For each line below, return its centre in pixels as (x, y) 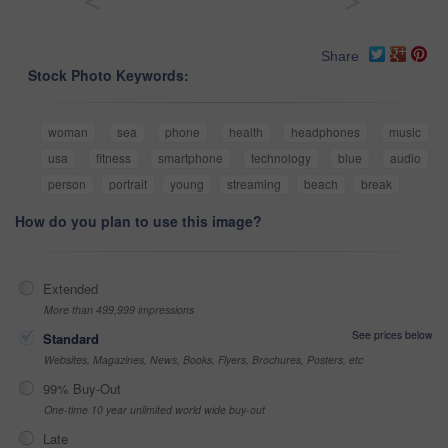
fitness (113, 157)
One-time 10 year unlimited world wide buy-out (154, 409)
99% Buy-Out (82, 388)
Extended (70, 288)
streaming (254, 183)
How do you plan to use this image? (138, 220)
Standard (71, 338)
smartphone (191, 157)
